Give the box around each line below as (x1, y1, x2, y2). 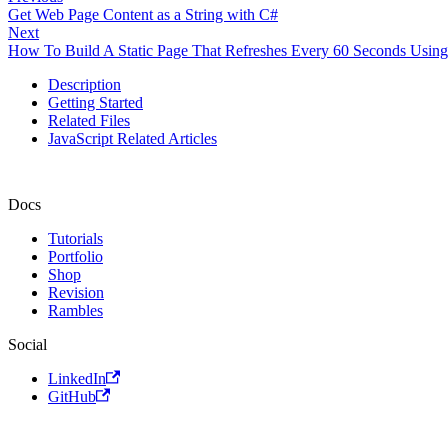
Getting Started (48, 93, 143, 111)
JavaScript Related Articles (48, 129, 217, 147)
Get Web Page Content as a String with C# (8, 5, 278, 23)
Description (48, 75, 121, 93)
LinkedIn (48, 369, 106, 387)
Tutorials (48, 229, 103, 247)
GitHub (48, 387, 96, 405)
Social (8, 335, 47, 353)
